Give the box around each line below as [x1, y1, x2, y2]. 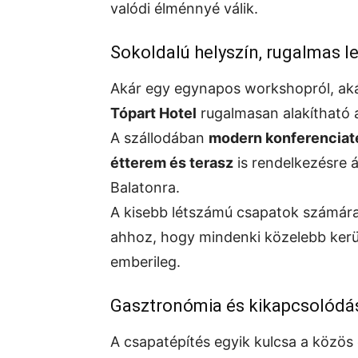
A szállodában [110, 129, 209, 147]
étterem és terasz [110, 154, 233, 172]
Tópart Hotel [110, 105, 197, 122]
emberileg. [110, 253, 181, 271]
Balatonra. [110, 179, 180, 197]
